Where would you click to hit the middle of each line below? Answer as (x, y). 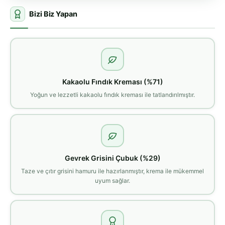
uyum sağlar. (113, 180)
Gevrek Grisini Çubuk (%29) (113, 158)
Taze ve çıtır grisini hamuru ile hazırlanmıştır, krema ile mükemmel (113, 171)
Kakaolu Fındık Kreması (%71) (113, 81)
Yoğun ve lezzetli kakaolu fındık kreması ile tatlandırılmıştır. (113, 94)
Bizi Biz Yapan (53, 14)
